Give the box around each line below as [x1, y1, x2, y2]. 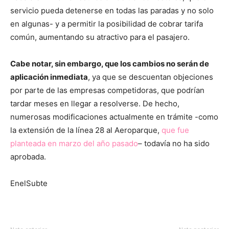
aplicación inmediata [10, 72, 88, 82]
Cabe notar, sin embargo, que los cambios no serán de [10, 58, 209, 68]
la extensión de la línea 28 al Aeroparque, [10, 125, 162, 135]
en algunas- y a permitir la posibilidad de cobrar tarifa [10, 18, 203, 29]
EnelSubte [10, 178, 48, 188]
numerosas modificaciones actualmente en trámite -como [10, 111, 218, 122]
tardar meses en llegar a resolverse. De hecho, [10, 98, 179, 108]
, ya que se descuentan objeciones [88, 72, 213, 82]
